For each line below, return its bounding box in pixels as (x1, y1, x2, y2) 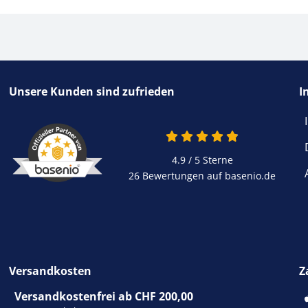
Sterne (199, 153, 233, 166)
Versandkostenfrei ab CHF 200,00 (14, 288, 194, 304)
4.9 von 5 (238, 128, 285, 144)
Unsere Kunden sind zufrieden (9, 83, 175, 99)
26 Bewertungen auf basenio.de (129, 168, 276, 182)
